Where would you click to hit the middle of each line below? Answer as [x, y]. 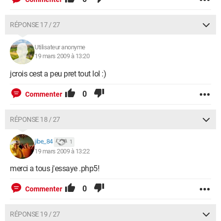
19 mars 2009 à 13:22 [62, 151]
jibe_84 [44, 142]
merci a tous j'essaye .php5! [55, 168]
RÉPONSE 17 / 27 [35, 25]
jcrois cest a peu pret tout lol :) [58, 74]
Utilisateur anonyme [60, 47]
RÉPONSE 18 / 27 [35, 119]
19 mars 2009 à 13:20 [62, 56]
